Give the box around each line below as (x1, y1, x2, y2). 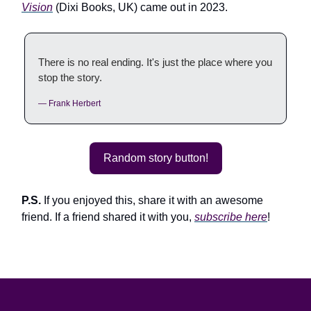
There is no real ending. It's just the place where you (38, 56, 272, 68)
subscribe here (194, 211, 267, 223)
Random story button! (103, 152, 208, 164)
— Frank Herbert (38, 99, 101, 108)
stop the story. (38, 72, 102, 83)
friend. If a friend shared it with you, (22, 211, 194, 223)
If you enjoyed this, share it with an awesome (44, 194, 263, 206)
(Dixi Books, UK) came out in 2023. (53, 1, 228, 13)
